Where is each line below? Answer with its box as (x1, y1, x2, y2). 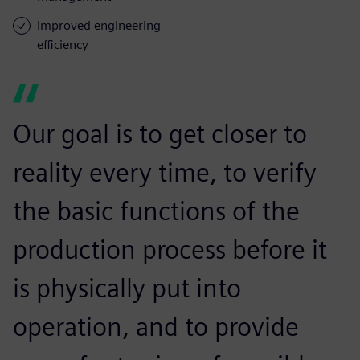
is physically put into (13, 272, 241, 304)
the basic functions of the (13, 194, 300, 227)
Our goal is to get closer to (13, 117, 307, 149)
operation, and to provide (13, 310, 299, 342)
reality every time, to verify (13, 156, 317, 188)
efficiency (37, 36, 88, 52)
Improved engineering (37, 17, 161, 33)
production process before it (13, 233, 327, 265)
